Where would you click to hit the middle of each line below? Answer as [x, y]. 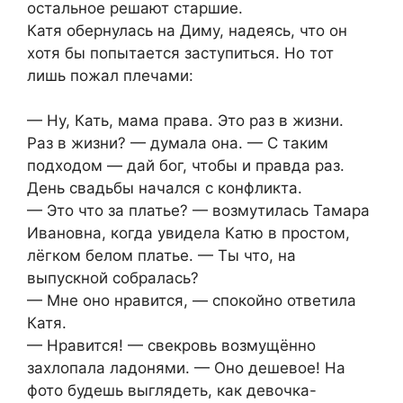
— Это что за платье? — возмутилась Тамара [198, 211]
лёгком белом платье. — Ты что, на [161, 256]
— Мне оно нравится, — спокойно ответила [192, 301]
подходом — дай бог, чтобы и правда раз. [186, 166]
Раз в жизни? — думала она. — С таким [178, 143]
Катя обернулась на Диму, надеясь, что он [187, 30]
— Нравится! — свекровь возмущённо [171, 346]
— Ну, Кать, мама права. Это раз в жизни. [185, 121]
